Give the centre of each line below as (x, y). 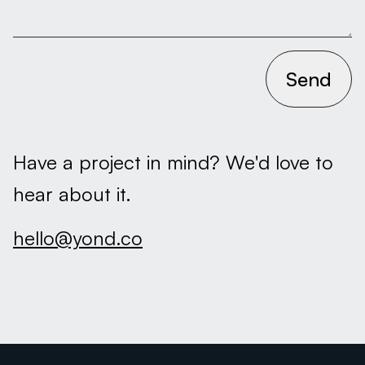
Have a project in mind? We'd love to (173, 162)
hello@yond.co (78, 238)
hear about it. (72, 194)
